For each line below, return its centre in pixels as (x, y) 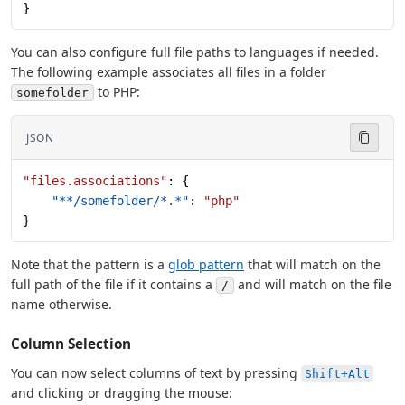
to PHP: (117, 92)
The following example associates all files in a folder (169, 72)
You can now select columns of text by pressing (156, 373)
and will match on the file (313, 285)
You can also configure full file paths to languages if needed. (195, 52)
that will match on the (312, 265)
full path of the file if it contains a (113, 285)
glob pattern (206, 265)
